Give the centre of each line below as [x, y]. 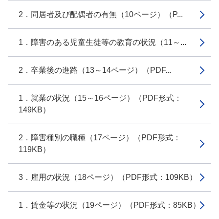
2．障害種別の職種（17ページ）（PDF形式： [100, 138]
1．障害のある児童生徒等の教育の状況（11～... [102, 42]
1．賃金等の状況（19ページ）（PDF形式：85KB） [109, 205]
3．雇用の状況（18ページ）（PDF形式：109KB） [108, 177]
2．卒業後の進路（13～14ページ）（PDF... [95, 70]
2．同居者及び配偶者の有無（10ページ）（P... [101, 14]
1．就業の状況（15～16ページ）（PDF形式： [100, 98]
